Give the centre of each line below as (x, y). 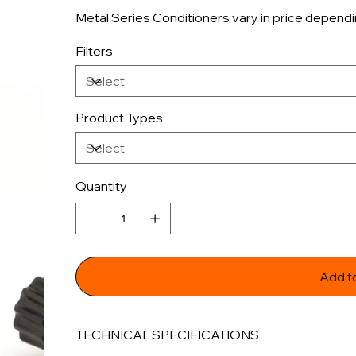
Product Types (120, 118)
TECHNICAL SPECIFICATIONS (168, 335)
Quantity (102, 186)
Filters (95, 51)
